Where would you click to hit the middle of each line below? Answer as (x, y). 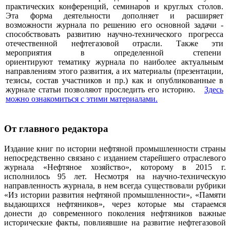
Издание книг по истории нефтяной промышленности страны (115, 148)
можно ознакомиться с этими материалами (81, 99)
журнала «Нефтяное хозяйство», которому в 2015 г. (115, 167)
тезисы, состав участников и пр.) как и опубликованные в (114, 81)
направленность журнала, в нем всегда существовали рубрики (115, 185)
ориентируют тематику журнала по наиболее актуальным (114, 62)
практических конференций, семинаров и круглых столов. (114, 7)
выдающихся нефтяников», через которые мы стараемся (115, 204)
